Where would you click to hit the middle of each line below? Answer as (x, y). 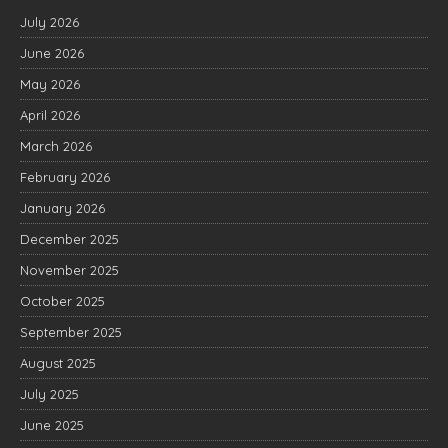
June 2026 (52, 53)
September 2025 (71, 332)
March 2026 (56, 146)
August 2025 (58, 363)
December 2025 (69, 239)
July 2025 (49, 394)
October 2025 (62, 301)
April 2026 (50, 115)
